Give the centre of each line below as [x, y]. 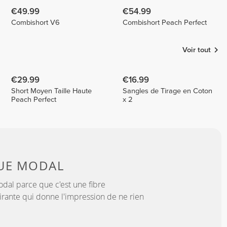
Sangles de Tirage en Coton [168, 91]
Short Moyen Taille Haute [52, 91]
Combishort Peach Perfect [165, 22]
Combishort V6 [36, 22]
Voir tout [197, 50]
